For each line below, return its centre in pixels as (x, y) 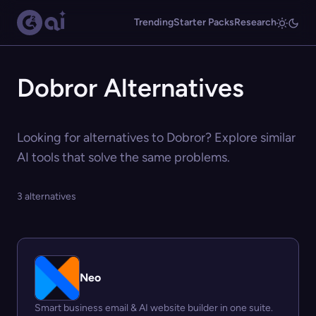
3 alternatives (47, 196)
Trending (154, 22)
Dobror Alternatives (130, 88)
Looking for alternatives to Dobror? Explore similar (156, 138)
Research (255, 22)
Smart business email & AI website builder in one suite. (154, 308)
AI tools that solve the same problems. (123, 157)
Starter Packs (204, 22)
